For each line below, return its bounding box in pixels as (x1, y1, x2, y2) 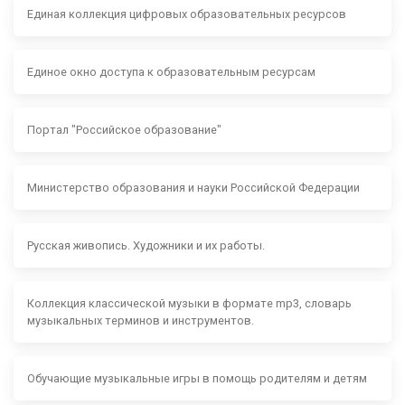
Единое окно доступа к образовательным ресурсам (27, 64, 316, 79)
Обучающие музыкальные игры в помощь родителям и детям (27, 371, 367, 385)
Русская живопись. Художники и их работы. (27, 238, 265, 252)
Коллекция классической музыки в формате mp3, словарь (27, 296, 352, 310)
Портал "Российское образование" (27, 122, 221, 137)
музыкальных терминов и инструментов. (27, 313, 254, 327)
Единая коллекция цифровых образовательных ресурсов (27, 6, 346, 21)
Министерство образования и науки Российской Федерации (27, 180, 360, 194)
